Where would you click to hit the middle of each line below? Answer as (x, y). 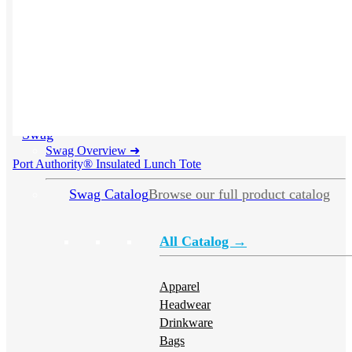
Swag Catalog (109, 194)
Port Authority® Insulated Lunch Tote (107, 164)
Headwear (185, 304)
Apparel (180, 286)
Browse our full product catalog (239, 194)
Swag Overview (88, 150)
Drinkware (186, 323)
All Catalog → (203, 241)
